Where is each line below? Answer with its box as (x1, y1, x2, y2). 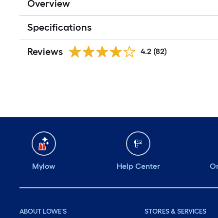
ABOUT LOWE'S (19, 207, 67, 216)
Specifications (27, 21, 91, 33)
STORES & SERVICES (145, 207, 207, 216)
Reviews (27, 46, 63, 57)
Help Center (116, 162, 160, 171)
